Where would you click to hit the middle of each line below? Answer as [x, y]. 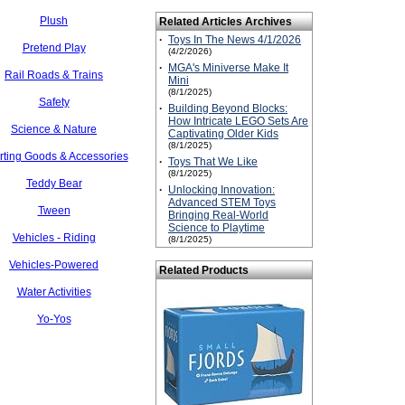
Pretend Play [54, 48]
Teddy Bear [54, 184]
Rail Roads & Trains [54, 75]
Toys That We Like [213, 162]
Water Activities [54, 292]
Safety [54, 102]
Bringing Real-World [218, 215]
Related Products [204, 270]
